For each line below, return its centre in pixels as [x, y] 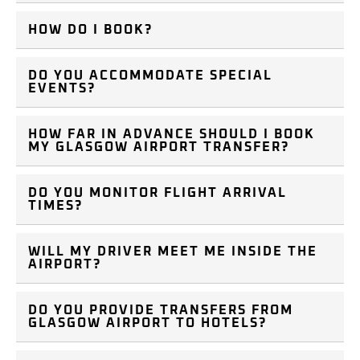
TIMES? [55, 206]
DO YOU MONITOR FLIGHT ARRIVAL [157, 193]
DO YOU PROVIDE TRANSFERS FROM [161, 311]
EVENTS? [62, 89]
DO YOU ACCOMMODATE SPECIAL [150, 76]
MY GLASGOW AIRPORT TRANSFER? [159, 147]
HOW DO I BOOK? [90, 30]
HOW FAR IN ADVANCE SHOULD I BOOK [172, 135]
